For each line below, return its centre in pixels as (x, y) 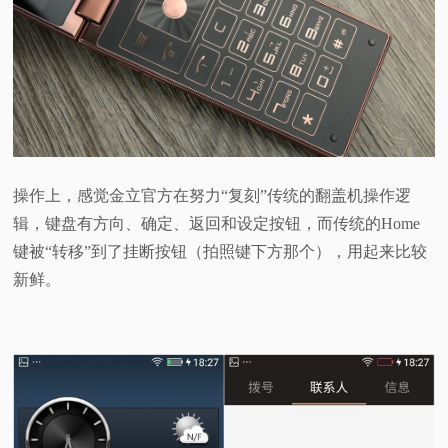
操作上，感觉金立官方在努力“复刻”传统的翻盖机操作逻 (212, 195)
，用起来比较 (379, 251)
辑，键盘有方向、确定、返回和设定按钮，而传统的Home (217, 223)
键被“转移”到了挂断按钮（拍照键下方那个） (172, 251)
